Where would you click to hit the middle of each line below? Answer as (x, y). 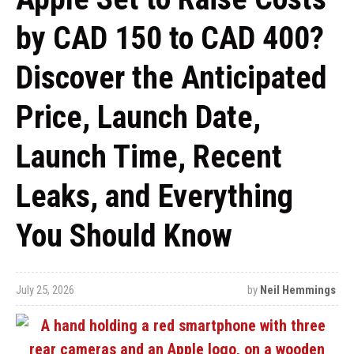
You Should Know (124, 236)
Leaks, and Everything (154, 196)
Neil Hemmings (298, 290)
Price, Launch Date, (138, 117)
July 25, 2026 (45, 290)
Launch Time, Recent (149, 157)
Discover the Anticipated (171, 78)
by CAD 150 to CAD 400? (170, 38)
